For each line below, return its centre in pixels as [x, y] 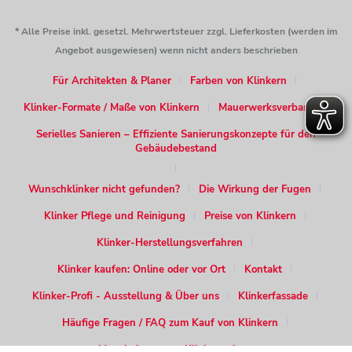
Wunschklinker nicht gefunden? [104, 190]
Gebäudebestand [176, 149]
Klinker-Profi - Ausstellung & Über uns [125, 297]
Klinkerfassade [273, 297]
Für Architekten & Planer [112, 81]
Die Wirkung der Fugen [255, 190]
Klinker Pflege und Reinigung [114, 216]
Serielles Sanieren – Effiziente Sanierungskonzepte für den [176, 135]
